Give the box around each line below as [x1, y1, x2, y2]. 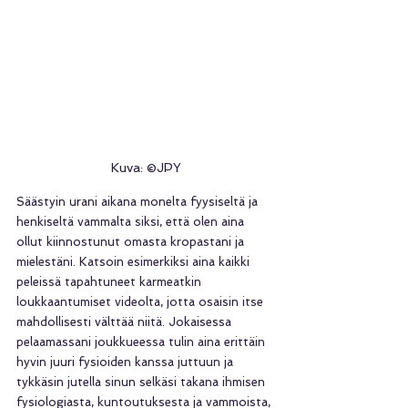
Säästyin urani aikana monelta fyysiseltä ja [16, 195, 261, 209]
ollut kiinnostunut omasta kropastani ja [16, 235, 248, 250]
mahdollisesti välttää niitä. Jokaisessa [16, 315, 235, 330]
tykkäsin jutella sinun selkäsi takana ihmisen [16, 375, 269, 390]
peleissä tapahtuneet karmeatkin [16, 275, 205, 290]
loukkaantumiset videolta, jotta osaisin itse [16, 295, 267, 310]
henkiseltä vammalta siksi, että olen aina [16, 215, 248, 229]
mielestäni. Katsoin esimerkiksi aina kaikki [16, 255, 253, 270]
